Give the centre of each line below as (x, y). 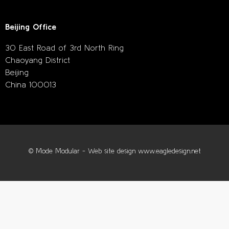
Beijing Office (31, 27)
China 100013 (31, 84)
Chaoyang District (38, 60)
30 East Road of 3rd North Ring (64, 47)
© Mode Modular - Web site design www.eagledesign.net (114, 151)
